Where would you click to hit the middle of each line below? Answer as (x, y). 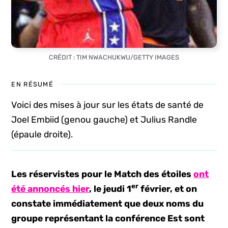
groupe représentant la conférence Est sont (108, 218)
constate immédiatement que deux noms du (108, 204)
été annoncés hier (50, 189)
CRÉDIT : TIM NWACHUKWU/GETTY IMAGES (114, 57)
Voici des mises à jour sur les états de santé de (108, 105)
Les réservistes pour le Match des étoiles (103, 174)
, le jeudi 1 (110, 189)
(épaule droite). (42, 134)
